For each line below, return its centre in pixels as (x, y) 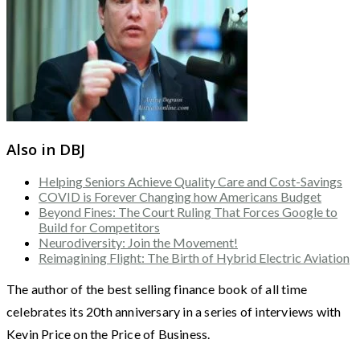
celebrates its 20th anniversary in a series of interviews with (174, 312)
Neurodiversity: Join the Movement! (138, 243)
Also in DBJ (46, 149)
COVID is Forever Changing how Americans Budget (180, 197)
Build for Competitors (99, 227)
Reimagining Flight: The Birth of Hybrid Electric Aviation (194, 258)
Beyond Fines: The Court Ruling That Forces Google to (188, 212)
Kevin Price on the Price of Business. (108, 334)
